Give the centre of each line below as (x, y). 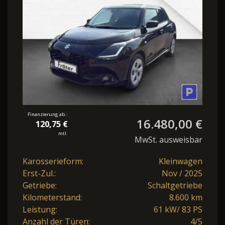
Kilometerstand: (52, 198)
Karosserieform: (53, 161)
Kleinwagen (181, 161)
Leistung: (40, 210)
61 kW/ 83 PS (178, 210)
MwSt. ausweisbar (168, 140)
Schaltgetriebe (175, 186)
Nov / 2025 (182, 174)
